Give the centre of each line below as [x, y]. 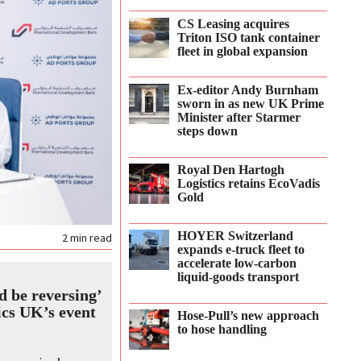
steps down [208, 131]
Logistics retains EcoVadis [249, 184]
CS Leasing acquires [234, 24]
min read [91, 238]
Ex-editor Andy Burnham [248, 90]
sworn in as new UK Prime [251, 104]
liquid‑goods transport [239, 278]
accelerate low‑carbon [237, 264]
